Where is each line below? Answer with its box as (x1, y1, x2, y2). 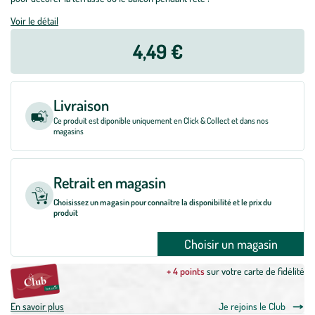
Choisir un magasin (184, 236, 278, 252)
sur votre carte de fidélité (205, 265, 304, 277)
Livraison (53, 96, 109, 115)
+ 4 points (167, 265, 205, 277)
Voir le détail (11, 15, 58, 27)
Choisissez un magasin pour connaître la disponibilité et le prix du (53, 197, 271, 207)
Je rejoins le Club (219, 300, 285, 312)
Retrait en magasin (53, 173, 166, 192)
